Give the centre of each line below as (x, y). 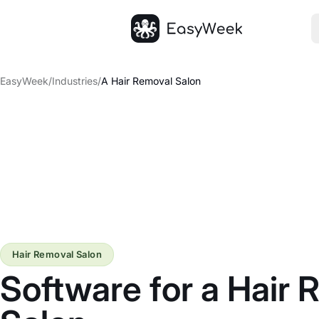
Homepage (160, 51)
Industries (75, 81)
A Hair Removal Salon (151, 81)
